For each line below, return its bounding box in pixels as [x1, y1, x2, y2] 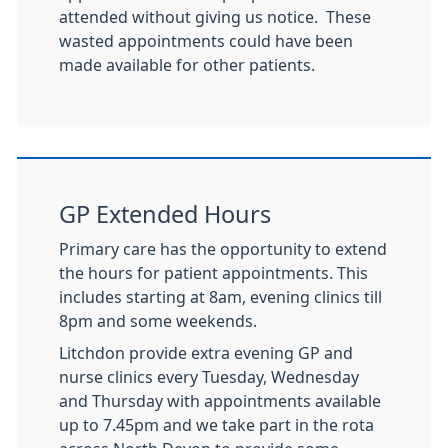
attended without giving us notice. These [59, 9, 371, 25]
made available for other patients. [59, 57, 315, 73]
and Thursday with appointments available [59, 393, 381, 409]
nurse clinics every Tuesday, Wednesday [59, 369, 359, 385]
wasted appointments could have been [59, 33, 353, 49]
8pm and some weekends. [59, 313, 257, 329]
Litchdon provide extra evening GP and [59, 345, 353, 361]
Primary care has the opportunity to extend [59, 241, 387, 257]
